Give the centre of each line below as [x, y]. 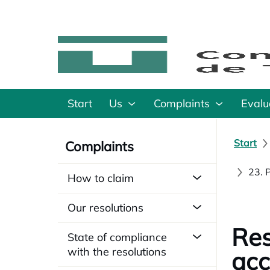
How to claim [101, 178]
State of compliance [117, 237]
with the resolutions [117, 252]
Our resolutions [105, 208]
